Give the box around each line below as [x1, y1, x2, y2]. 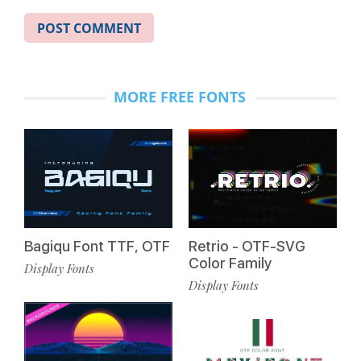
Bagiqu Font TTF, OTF [24, 237, 170, 255]
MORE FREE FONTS [114, 87, 246, 107]
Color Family [189, 254, 272, 272]
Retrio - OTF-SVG [189, 237, 305, 255]
